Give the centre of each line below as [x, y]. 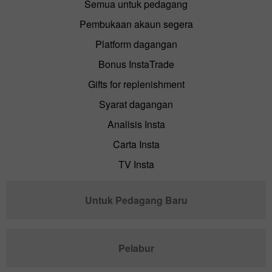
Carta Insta [136, 144]
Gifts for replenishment [136, 84]
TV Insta [136, 164]
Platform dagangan [136, 44]
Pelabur [136, 248]
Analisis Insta [136, 124]
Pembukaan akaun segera [136, 24]
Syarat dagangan [136, 104]
